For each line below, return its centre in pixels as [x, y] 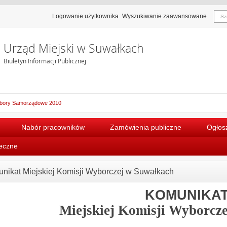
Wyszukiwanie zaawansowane [164, 16]
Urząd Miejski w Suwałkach [73, 48]
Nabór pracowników [53, 127]
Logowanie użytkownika [85, 16]
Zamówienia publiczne [146, 127]
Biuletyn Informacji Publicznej [45, 61]
